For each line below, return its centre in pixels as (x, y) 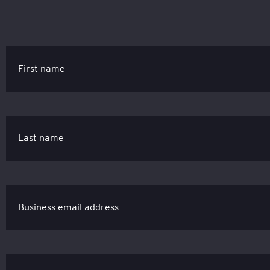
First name (42, 68)
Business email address (68, 207)
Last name (41, 138)
